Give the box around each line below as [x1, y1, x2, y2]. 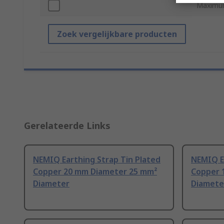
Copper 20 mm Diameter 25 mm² [33, 166, 157, 177]
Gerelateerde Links [24, 119, 110, 132]
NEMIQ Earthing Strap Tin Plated [33, 154, 160, 165]
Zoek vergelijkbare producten [57, 28, 177, 40]
